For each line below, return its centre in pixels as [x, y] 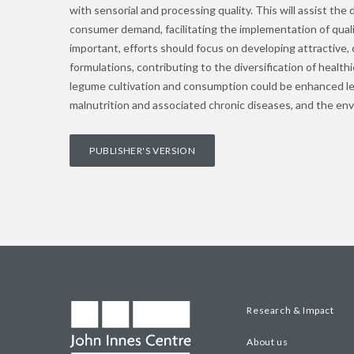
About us [267, 341]
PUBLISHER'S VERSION [143, 151]
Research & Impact [290, 310]
